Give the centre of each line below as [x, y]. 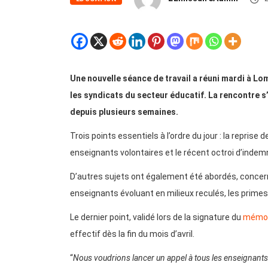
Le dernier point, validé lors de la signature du [156, 217]
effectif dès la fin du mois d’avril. [133, 234]
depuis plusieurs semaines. [125, 112]
